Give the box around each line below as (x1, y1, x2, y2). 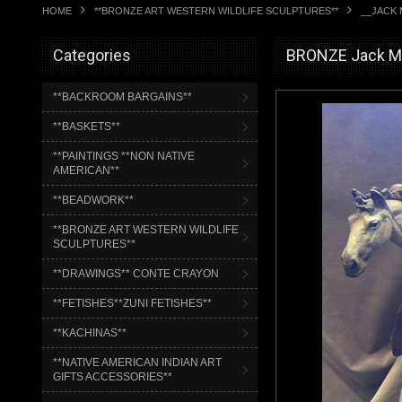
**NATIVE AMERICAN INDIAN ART (53, 356, 222, 369)
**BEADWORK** (53, 194, 134, 206)
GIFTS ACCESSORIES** (53, 371, 172, 383)
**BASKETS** (53, 120, 120, 133)
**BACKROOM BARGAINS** (53, 91, 192, 103)
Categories (53, 46, 131, 65)
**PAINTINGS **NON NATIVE (53, 150, 195, 162)
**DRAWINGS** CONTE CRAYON (53, 267, 219, 280)
